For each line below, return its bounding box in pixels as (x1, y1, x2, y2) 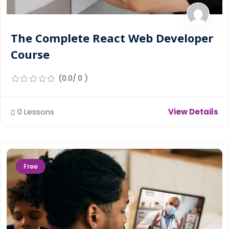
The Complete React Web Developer (11, 30, 213, 45)
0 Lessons (17, 106, 54, 117)
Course (11, 46, 50, 62)
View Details (168, 106, 218, 117)
